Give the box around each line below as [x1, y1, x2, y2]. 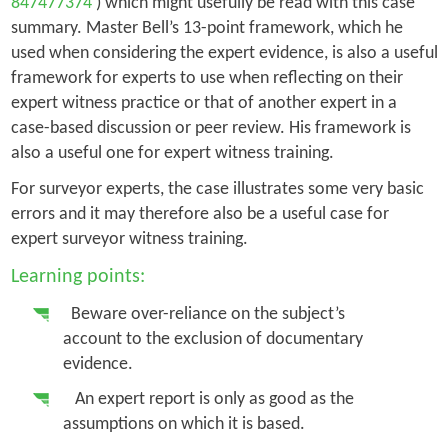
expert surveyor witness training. [10, 229, 260, 249]
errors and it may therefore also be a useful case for [10, 204, 389, 224]
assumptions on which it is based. [62, 414, 305, 434]
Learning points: [10, 266, 145, 287]
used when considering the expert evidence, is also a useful [10, 43, 438, 63]
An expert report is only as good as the [62, 389, 354, 409]
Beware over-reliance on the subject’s [62, 304, 345, 324]
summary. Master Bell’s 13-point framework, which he [10, 18, 403, 38]
